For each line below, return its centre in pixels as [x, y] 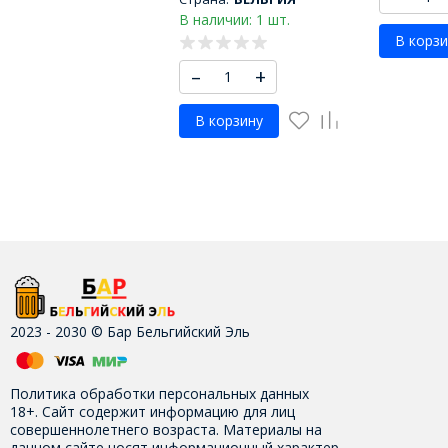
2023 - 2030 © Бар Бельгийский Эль [129, 332]
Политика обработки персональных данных [159, 394]
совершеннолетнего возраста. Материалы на [165, 430]
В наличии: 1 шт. [234, 20]
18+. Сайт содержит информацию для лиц [152, 412]
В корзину [229, 121]
